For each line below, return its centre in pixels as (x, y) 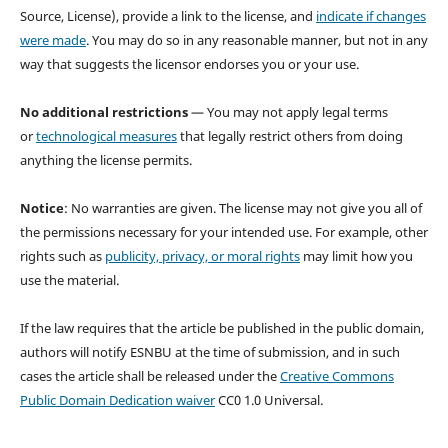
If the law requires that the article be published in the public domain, (221, 327)
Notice (41, 207)
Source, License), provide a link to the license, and (167, 15)
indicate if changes (370, 15)
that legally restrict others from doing (289, 135)
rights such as (62, 255)
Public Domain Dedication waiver (117, 399)
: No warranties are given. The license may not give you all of (242, 207)
